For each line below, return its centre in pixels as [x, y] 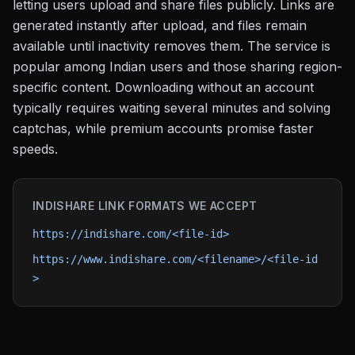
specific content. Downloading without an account [163, 87]
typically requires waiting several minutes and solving [172, 108]
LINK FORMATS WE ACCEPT [176, 206]
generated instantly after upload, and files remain [160, 25]
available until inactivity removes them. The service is [172, 46]
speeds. [35, 149]
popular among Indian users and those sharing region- [177, 67]
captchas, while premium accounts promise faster [163, 128]
